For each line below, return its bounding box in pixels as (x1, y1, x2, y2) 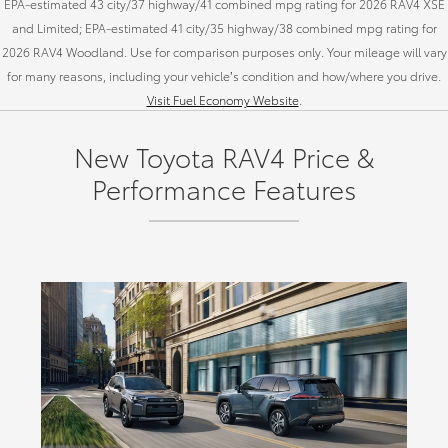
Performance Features (92, 170, 356, 208)
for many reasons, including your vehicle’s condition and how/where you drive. (7, 67, 441, 85)
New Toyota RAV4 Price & (74, 138, 374, 176)
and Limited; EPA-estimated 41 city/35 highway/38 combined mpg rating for (11, 19, 437, 37)
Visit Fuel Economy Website (146, 91, 299, 109)
